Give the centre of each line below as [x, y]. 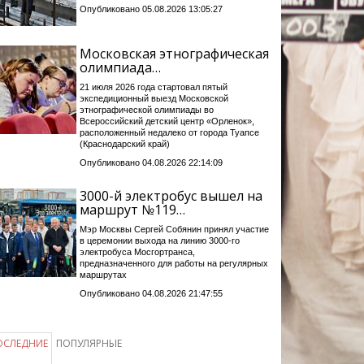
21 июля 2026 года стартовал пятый [153, 87]
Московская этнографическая [174, 53]
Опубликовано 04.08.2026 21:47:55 [151, 294]
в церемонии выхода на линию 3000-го [159, 241]
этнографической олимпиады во [146, 109]
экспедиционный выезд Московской [154, 98]
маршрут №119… [132, 210]
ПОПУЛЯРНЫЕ [89, 344]
